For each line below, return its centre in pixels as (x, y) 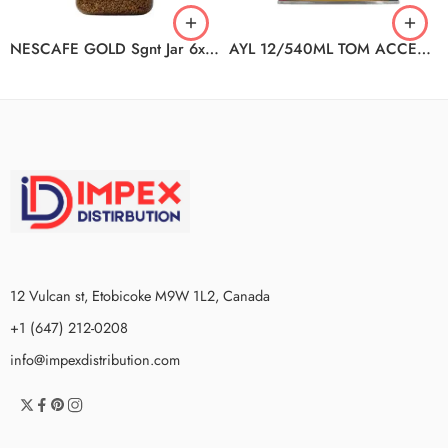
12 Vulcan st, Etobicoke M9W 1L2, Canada (140, 295)
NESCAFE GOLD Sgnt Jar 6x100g (212, 48)
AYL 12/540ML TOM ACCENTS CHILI (424, 48)
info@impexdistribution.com (95, 359)
